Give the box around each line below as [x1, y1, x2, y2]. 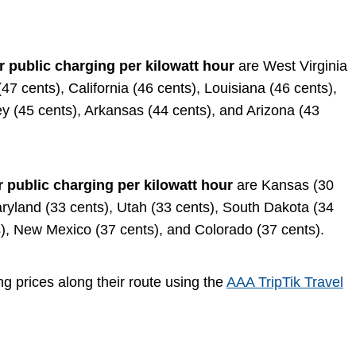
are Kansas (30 [237, 177, 334, 193]
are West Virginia [238, 58, 347, 74]
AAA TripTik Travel [226, 274, 343, 290]
